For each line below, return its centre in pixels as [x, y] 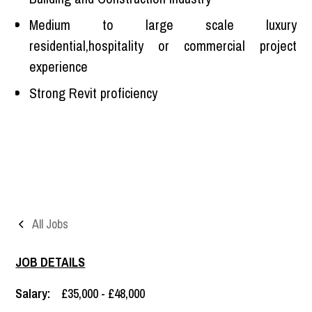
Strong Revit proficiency [94, 93]
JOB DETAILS [50, 262]
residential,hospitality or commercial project [163, 45]
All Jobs [50, 224]
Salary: [33, 293]
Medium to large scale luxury [163, 24]
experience [59, 66]
